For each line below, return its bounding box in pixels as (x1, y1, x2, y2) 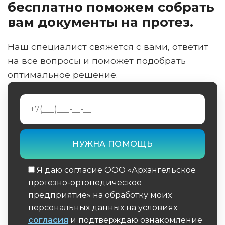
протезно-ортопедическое (28, 177, 142, 187)
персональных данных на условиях (28, 202, 177, 212)
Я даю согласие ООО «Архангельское (37, 165, 196, 175)
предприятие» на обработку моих (28, 190, 172, 200)
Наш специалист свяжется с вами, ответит (8, 41, 208, 52)
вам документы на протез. (8, 14, 193, 30)
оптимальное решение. (8, 69, 118, 80)
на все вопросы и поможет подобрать (8, 55, 186, 66)
